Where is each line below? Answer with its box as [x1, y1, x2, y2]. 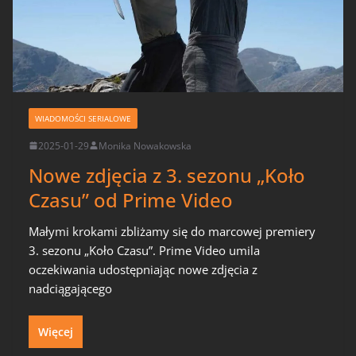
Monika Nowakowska [99, 138, 192, 153]
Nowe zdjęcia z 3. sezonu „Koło [29, 161, 305, 188]
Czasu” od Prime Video [29, 186, 233, 213]
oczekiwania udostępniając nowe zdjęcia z [29, 261, 257, 277]
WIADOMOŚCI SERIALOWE [35, 112, 131, 124]
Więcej [38, 324, 73, 340]
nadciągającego [29, 280, 112, 296]
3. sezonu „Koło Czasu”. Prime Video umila [29, 242, 260, 258]
